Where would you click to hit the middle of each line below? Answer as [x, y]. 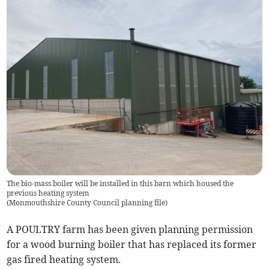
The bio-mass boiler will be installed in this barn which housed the [120, 184]
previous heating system [48, 193]
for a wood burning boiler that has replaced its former [132, 245]
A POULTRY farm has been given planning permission [130, 230]
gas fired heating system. [65, 260]
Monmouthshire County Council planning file [87, 203]
